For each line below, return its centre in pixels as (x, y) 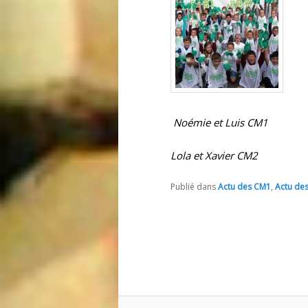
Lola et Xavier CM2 (214, 156)
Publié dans (193, 186)
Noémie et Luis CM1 (221, 122)
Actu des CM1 (244, 186)
